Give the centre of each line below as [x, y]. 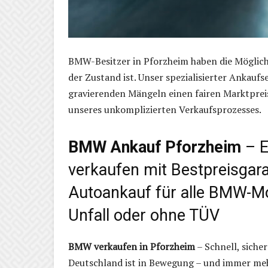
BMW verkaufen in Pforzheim [132, 247]
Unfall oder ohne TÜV [144, 216]
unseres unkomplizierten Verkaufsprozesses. [165, 110]
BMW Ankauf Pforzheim [155, 147]
